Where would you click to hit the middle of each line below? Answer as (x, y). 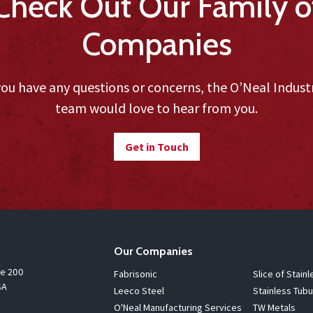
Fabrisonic (136, 274)
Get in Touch (156, 146)
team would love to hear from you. (156, 108)
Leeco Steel (139, 290)
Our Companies (153, 251)
